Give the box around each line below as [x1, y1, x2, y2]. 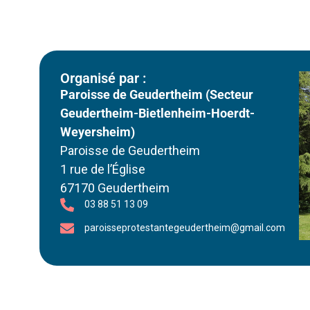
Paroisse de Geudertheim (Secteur [60, 87, 253, 102]
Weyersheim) [60, 125, 135, 140]
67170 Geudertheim [60, 181, 170, 196]
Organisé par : [60, 70, 146, 87]
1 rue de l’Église [60, 162, 145, 177]
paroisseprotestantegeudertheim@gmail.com [84, 222, 285, 234]
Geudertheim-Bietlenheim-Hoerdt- [60, 106, 255, 121]
